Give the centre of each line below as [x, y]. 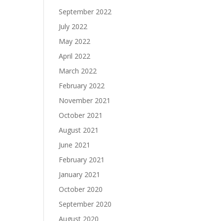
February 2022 [82, 86]
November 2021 [85, 100]
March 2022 [78, 71]
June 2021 [75, 145]
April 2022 [75, 56]
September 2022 [85, 12]
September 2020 [85, 204]
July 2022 [73, 26]
